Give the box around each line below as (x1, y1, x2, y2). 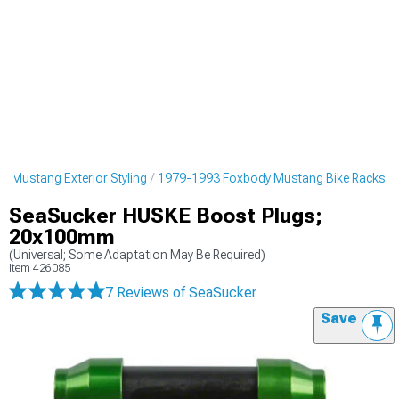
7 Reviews (105, 284, 173, 301)
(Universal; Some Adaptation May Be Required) (9, 248, 265, 262)
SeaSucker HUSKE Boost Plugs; (9, 203, 322, 228)
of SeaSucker (173, 284, 256, 301)
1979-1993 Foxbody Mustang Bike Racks (158, 171, 385, 185)
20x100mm (9, 224, 115, 249)
